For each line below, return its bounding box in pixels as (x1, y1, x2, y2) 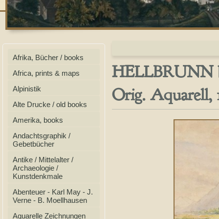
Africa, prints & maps (13, 69, 80, 77)
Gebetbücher (13, 140, 54, 148)
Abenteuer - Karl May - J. (13, 188, 93, 196)
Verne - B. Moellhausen (13, 196, 87, 204)
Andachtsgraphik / (13, 131, 70, 140)
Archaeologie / (13, 164, 58, 172)
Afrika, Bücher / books (13, 53, 84, 62)
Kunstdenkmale (13, 172, 63, 180)
